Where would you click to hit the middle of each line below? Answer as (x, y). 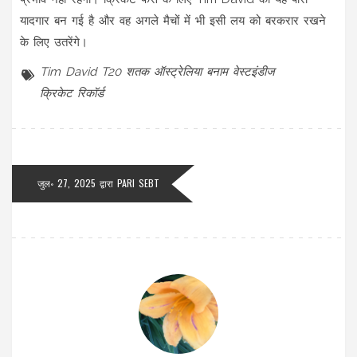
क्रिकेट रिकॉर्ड (72, 93)
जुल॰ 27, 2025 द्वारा (77, 182)
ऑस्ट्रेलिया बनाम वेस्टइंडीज (214, 71)
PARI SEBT (138, 182)
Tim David (68, 71)
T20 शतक (125, 71)
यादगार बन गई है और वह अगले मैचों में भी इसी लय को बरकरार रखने (173, 20)
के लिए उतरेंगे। (54, 42)
